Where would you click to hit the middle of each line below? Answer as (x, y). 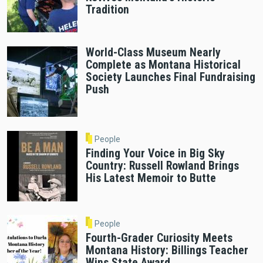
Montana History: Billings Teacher (167, 250)
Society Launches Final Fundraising (170, 77)
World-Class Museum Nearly (153, 52)
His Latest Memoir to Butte (151, 178)
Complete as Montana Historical (163, 65)
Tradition (107, 9)
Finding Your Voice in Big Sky (155, 154)
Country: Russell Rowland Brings (162, 166)
